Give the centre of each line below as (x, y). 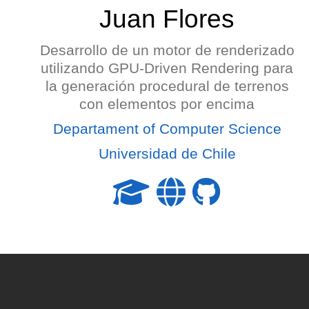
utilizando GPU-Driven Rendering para (167, 68)
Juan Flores (167, 19)
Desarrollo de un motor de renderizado (167, 50)
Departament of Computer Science (167, 129)
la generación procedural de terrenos (167, 86)
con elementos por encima (167, 104)
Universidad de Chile (167, 153)
